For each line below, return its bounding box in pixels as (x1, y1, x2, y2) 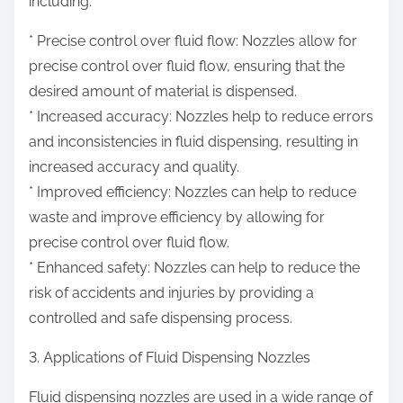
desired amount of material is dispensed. (29, 83, 297, 101)
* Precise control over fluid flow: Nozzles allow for (29, 32, 357, 50)
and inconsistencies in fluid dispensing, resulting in (29, 133, 358, 151)
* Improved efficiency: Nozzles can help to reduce (29, 184, 356, 201)
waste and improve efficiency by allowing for (29, 209, 325, 227)
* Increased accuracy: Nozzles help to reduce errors (29, 108, 373, 126)
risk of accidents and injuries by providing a (29, 284, 314, 302)
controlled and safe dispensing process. (29, 309, 292, 327)
